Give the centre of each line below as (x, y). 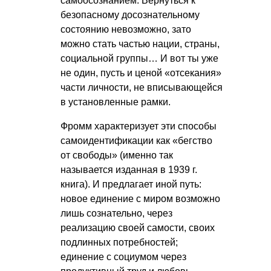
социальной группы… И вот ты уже (139, 59)
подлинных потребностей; (119, 243)
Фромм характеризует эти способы (139, 126)
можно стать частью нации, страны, (140, 44)
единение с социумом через (123, 257)
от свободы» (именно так (117, 155)
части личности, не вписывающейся (142, 88)
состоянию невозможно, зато (126, 30)
